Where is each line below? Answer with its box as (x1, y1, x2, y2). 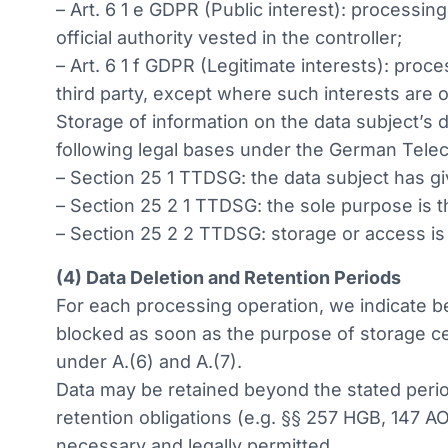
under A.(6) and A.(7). (56, 351, 242, 372)
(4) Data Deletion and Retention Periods (56, 267, 401, 288)
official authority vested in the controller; (56, 27, 402, 48)
